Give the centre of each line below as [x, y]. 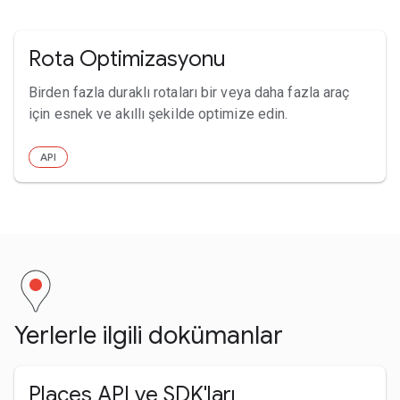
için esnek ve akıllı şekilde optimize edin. [158, 113]
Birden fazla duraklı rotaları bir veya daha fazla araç [189, 92]
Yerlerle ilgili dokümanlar [149, 335]
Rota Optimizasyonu [127, 58]
